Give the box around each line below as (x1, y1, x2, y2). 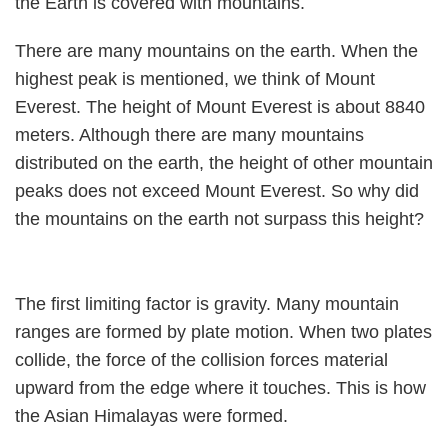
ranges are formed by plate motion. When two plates (15, 322, 432, 342)
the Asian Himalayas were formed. (15, 406, 288, 426)
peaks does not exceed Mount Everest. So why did (15, 181, 419, 201)
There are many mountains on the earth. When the (15, 41, 418, 61)
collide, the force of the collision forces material (15, 350, 388, 370)
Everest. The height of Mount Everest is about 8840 (15, 97, 425, 117)
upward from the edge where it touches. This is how (15, 378, 426, 398)
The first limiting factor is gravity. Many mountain (15, 294, 399, 314)
